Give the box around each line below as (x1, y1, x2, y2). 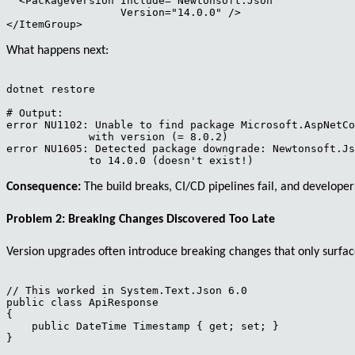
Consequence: (6, 180, 81, 193)
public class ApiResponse (6, 296, 158, 309)
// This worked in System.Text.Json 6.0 (6, 284, 247, 297)
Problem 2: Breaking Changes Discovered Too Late (6, 213, 275, 227)
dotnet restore (6, 82, 95, 95)
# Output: (6, 106, 63, 119)
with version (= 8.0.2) (6, 130, 228, 143)
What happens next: (6, 44, 109, 57)
